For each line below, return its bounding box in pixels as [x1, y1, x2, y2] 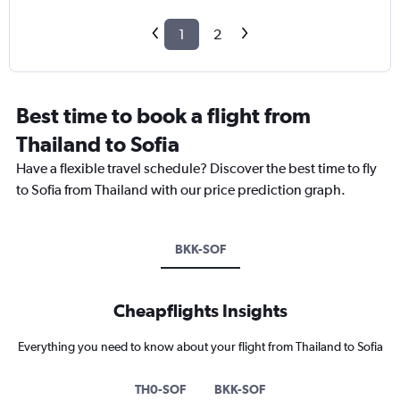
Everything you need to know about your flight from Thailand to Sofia [17, 339, 383, 354]
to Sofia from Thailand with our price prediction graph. [16, 181, 346, 199]
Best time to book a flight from [16, 103, 311, 129]
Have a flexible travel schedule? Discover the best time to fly [16, 160, 377, 178]
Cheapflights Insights [112, 300, 287, 321]
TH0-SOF [135, 382, 186, 397]
